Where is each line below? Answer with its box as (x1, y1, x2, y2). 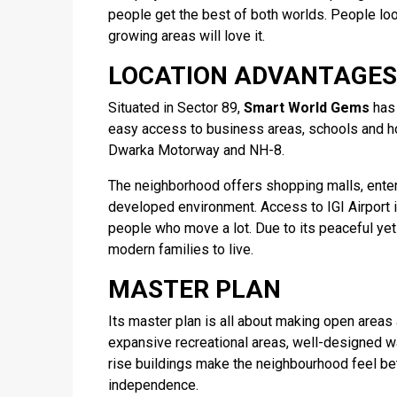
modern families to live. (108, 241, 253, 258)
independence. (108, 377, 198, 393)
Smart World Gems (244, 99, 370, 116)
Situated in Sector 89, (108, 99, 244, 116)
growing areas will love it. (108, 27, 265, 44)
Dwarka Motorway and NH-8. (108, 142, 284, 159)
